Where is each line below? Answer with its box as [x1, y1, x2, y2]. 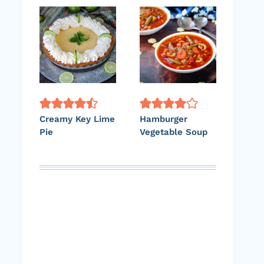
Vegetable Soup [140, 126, 207, 137]
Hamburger [140, 113, 187, 124]
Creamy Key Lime [39, 113, 115, 124]
